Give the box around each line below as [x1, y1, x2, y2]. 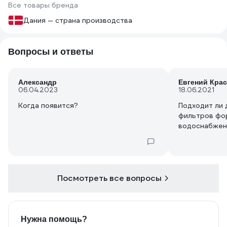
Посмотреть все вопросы [57, 173, 162, 183]
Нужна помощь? [21, 215, 87, 223]
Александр [18, 78, 57, 86]
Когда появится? [18, 101, 78, 110]
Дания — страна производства [23, 16, 132, 25]
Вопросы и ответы [8, 47, 93, 57]
